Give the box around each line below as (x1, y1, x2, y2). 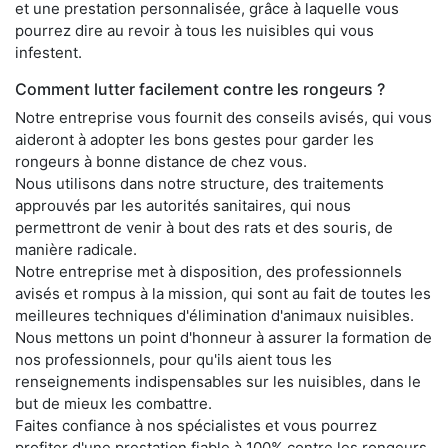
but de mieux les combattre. (15, 394, 212, 413)
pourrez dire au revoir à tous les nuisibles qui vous (15, 21, 374, 40)
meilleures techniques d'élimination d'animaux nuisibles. (15, 306, 414, 325)
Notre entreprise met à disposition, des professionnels (15, 262, 402, 281)
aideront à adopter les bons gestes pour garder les (15, 130, 374, 149)
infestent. (15, 43, 82, 62)
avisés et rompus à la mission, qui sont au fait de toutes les (15, 284, 431, 303)
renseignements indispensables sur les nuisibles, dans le (15, 372, 421, 391)
